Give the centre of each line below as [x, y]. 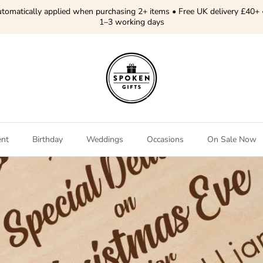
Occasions [165, 140]
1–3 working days [131, 22]
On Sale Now [232, 140]
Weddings [105, 140]
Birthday [48, 140]
